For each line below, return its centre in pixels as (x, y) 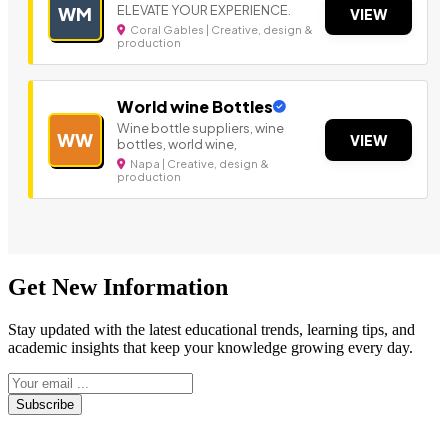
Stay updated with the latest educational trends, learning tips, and (211, 330)
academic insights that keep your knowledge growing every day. (210, 348)
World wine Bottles (195, 107)
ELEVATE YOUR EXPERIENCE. (204, 10)
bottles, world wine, (177, 144)
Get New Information (118, 287)
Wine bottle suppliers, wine (200, 128)
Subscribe (45, 405)
